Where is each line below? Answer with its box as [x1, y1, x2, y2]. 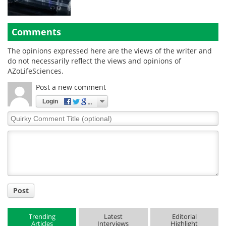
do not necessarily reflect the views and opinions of [8, 56, 181, 66]
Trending [28, 211, 55, 221]
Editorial [172, 211, 197, 221]
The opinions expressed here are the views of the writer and [8, 46, 212, 56]
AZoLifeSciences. [8, 66, 64, 76]
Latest [103, 211, 123, 221]
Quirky [7, 111, 31, 121]
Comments [12, 26, 61, 38]
